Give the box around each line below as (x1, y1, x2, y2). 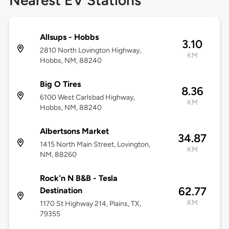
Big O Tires (39, 79, 81, 89)
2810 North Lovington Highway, (39, 46, 141, 55)
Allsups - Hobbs (39, 32, 99, 42)
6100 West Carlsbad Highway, (39, 93, 135, 102)
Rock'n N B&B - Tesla (39, 173, 118, 184)
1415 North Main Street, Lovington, (39, 140, 150, 149)
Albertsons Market (39, 126, 109, 136)
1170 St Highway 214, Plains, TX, (39, 199, 141, 209)
